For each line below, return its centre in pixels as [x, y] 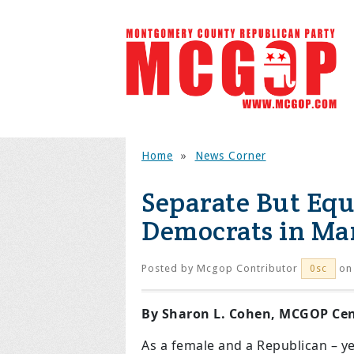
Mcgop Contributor [247, 268]
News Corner [230, 156]
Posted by [169, 268]
